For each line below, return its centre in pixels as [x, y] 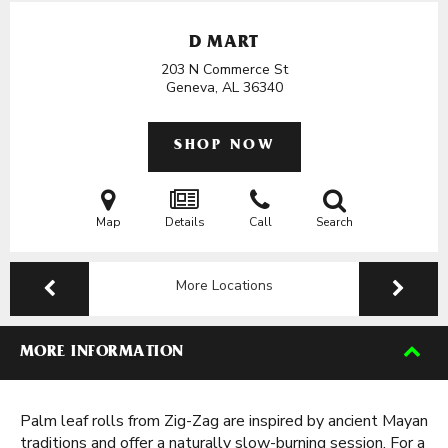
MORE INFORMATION [102, 353]
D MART [224, 44]
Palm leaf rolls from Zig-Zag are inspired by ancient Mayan [224, 421]
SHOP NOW [224, 146]
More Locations [224, 285]
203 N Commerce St [224, 69]
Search [334, 222]
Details [184, 222]
